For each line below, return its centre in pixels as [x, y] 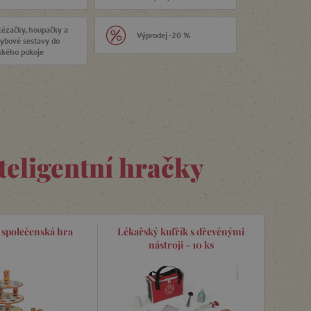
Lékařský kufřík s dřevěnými [181, 232]
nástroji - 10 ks [181, 245]
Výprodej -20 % [163, 35]
